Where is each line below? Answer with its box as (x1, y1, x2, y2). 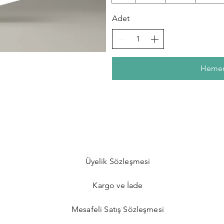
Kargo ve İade (92, 180, 143, 190)
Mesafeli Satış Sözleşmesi (71, 204, 164, 214)
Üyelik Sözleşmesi (85, 156, 150, 166)
